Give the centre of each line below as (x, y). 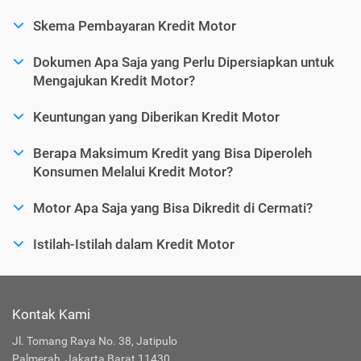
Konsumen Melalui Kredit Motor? (133, 171)
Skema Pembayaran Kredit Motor (135, 25)
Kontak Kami (51, 314)
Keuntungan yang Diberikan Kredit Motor (156, 116)
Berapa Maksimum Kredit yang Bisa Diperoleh (172, 153)
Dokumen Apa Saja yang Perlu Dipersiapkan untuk (184, 62)
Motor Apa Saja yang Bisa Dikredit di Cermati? (173, 207)
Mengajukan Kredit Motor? (114, 80)
